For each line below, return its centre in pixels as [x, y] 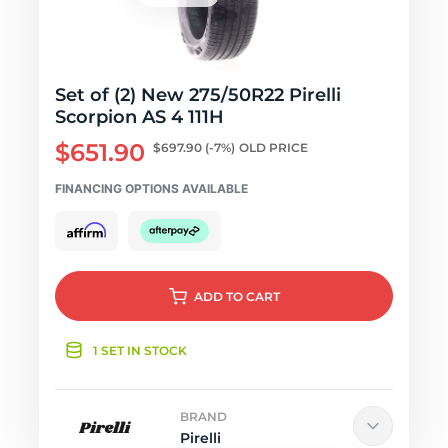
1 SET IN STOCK [140, 350]
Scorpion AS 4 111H [139, 117]
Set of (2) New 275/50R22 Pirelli [198, 95]
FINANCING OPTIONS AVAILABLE [151, 188]
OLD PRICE [273, 147]
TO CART [252, 296]
